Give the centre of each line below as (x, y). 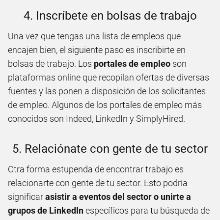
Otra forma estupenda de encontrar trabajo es (96, 169)
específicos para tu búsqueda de (148, 210)
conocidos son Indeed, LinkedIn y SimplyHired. (96, 118)
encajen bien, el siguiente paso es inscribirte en (97, 50)
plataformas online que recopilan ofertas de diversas (109, 77)
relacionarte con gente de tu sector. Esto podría (98, 183)
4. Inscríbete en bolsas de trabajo (110, 15)
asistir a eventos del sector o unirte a (118, 196)
